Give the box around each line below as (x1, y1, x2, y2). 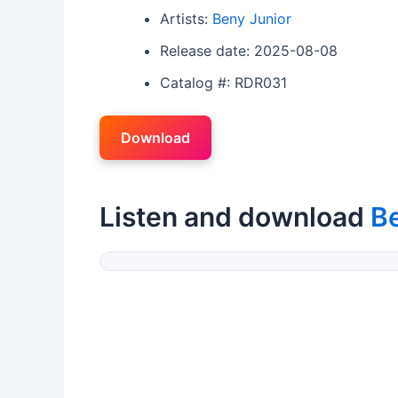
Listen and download (99, 201, 370, 233)
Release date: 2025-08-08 (160, 42, 338, 60)
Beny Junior (212, 10, 291, 28)
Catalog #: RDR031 (160, 74, 287, 92)
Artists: (160, 10, 212, 28)
